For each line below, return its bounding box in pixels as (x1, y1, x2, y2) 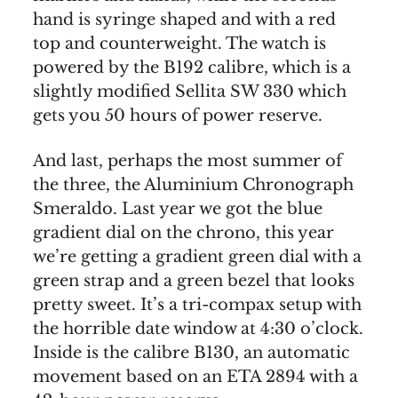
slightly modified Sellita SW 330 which (33, 82, 346, 102)
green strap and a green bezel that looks (33, 271, 354, 291)
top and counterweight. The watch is (33, 34, 326, 54)
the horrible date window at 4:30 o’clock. (33, 319, 363, 339)
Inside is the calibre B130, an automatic (33, 343, 350, 363)
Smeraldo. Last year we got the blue (33, 199, 322, 219)
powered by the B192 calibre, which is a (33, 58, 351, 78)
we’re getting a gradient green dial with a (33, 247, 362, 267)
